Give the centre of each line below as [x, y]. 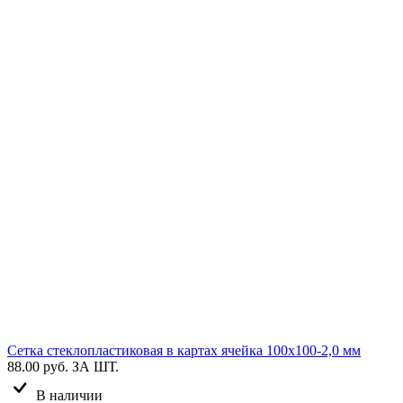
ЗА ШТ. [95, 366]
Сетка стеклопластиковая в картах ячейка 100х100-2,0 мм [184, 350]
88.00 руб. [38, 366]
